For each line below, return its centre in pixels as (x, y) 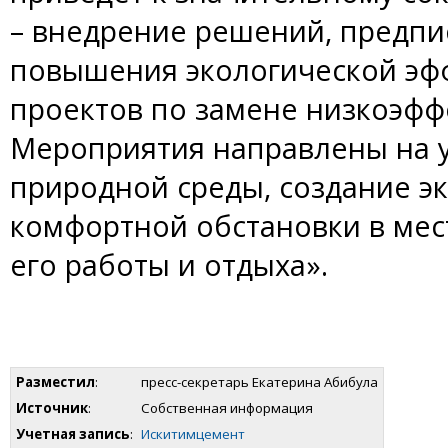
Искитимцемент (193, 434)
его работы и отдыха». (169, 264)
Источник (52, 408)
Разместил (55, 382)
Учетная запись (73, 434)
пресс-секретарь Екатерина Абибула (259, 382)
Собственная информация (227, 408)
